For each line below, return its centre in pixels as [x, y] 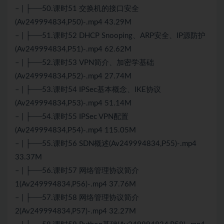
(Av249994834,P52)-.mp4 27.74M [73, 76]
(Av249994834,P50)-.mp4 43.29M [73, 22]
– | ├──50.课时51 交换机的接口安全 [77, 9]
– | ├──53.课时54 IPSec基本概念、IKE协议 [88, 90]
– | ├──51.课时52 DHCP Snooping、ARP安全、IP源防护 [110, 36]
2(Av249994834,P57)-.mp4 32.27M [75, 211]
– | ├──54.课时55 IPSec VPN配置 [72, 117]
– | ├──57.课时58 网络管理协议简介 [77, 198]
